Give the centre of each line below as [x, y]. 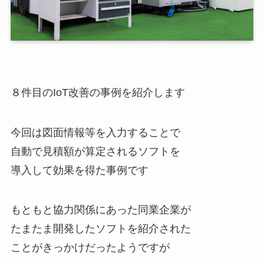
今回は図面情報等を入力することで [95, 132]
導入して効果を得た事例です [79, 170]
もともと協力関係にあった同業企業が [100, 210]
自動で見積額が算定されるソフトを [95, 151]
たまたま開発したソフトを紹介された [100, 229]
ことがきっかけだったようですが [90, 248]
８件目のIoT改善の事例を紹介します [98, 92]
